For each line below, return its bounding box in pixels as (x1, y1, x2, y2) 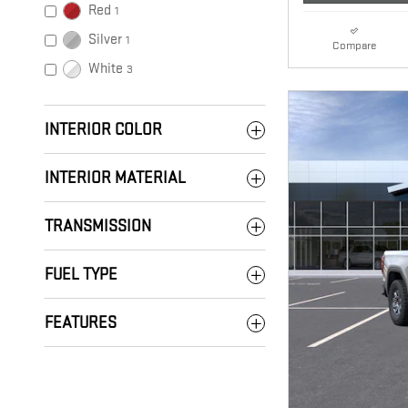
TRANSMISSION (45, 217, 151, 237)
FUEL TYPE (45, 265, 117, 285)
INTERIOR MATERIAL (45, 168, 186, 189)
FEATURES (45, 313, 117, 333)
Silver (88, 31, 122, 49)
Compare (331, 38, 376, 54)
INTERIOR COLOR (45, 120, 162, 140)
